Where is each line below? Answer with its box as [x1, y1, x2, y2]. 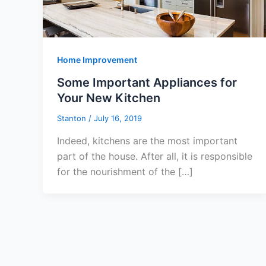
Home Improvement [57, 55, 137, 65]
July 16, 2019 [94, 113, 142, 123]
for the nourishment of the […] [57, 165, 193, 178]
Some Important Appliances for [57, 75, 237, 90]
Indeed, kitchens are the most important [57, 134, 237, 147]
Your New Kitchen [57, 90, 160, 105]
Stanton [57, 113, 88, 123]
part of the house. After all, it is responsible [57, 150, 252, 162]
